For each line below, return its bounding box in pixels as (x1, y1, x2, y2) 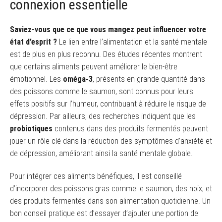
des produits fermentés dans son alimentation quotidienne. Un (10, 196, 211, 206)
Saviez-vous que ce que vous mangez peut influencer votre (10, 25, 206, 35)
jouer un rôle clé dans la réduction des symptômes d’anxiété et (10, 136, 212, 146)
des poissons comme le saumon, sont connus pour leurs (10, 87, 193, 97)
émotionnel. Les (10, 74, 63, 84)
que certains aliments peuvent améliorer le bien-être (10, 62, 177, 72)
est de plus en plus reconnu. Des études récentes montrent (10, 50, 202, 59)
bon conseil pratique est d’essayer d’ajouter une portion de (10, 209, 198, 219)
